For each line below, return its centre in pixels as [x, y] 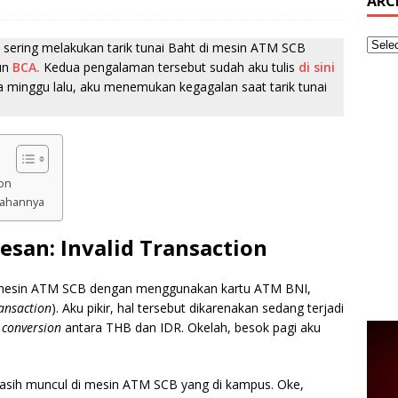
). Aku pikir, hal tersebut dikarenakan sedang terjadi [198, 308]
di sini [317, 67]
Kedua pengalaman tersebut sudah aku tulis [169, 67]
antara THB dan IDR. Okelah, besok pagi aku [193, 327]
